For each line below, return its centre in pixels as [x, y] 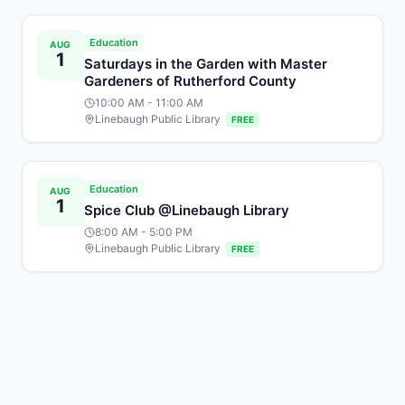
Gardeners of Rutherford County [190, 81]
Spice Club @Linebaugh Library [187, 210]
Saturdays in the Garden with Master [206, 64]
